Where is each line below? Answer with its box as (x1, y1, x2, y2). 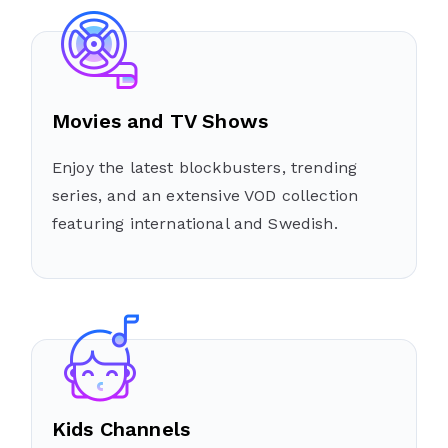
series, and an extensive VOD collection (52, 185, 359, 205)
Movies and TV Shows (52, 108, 269, 133)
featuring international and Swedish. (52, 213, 338, 233)
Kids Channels (52, 416, 191, 441)
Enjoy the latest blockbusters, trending (52, 157, 358, 177)
